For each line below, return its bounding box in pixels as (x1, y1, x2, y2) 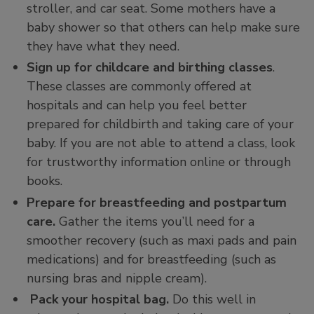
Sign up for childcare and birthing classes (27, 59, 273, 76)
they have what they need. (27, 37, 179, 55)
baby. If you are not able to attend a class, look (27, 135, 295, 152)
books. (27, 172, 62, 190)
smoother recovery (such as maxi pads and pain (27, 231, 296, 249)
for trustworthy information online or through (27, 153, 291, 171)
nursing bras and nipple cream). (27, 269, 207, 287)
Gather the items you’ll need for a (55, 212, 254, 230)
